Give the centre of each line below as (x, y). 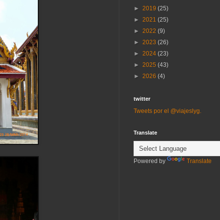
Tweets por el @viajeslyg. (167, 111)
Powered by (150, 161)
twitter (142, 99)
